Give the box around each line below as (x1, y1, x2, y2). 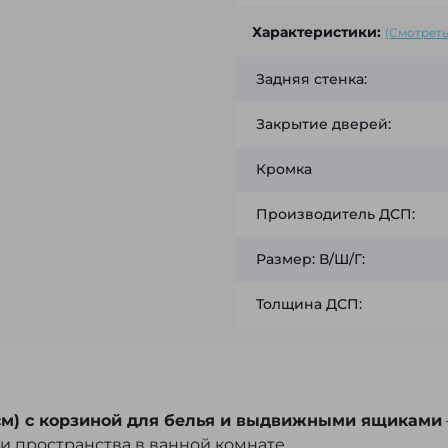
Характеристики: (252, 23, 381, 42)
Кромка (256, 160, 312, 179)
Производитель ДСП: (256, 205, 415, 224)
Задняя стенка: (256, 70, 367, 89)
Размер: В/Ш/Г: (256, 250, 365, 269)
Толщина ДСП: (256, 295, 362, 314)
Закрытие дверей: (256, 115, 391, 134)
